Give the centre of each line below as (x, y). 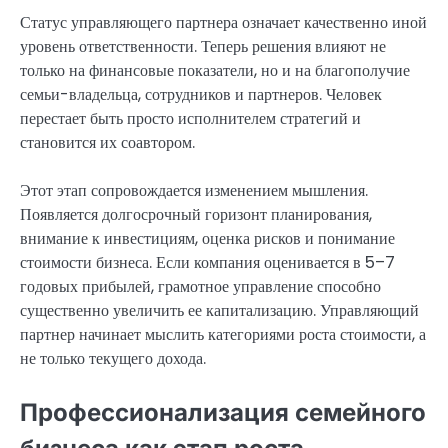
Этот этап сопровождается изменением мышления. (194, 190)
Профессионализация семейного (223, 412)
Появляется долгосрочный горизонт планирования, (196, 214)
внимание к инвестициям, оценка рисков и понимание (207, 238)
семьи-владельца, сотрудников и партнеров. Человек (201, 94)
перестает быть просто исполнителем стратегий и (190, 118)
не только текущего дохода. (113, 358)
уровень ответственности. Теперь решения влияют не (203, 46)
